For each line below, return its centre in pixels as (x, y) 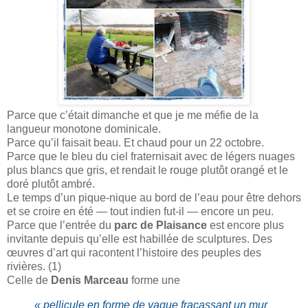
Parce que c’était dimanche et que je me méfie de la (133, 115)
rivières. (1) (34, 267)
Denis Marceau (90, 280)
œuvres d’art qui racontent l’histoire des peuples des (134, 253)
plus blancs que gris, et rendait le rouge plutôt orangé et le (147, 170)
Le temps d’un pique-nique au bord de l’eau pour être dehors (154, 198)
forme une (154, 280)
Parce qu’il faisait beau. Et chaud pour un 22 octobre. (135, 143)
